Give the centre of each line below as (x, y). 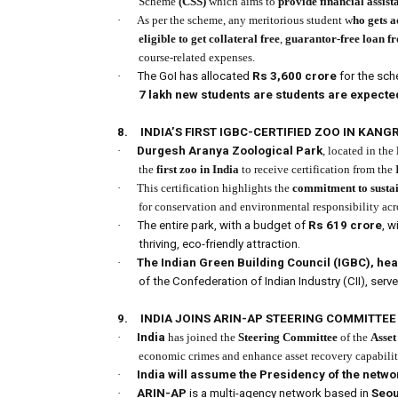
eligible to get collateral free (209, 39)
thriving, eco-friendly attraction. (219, 244)
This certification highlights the (215, 188)
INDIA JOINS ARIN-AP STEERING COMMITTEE (268, 319)
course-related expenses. (197, 58)
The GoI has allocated (195, 76)
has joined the (202, 338)
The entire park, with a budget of (223, 226)
